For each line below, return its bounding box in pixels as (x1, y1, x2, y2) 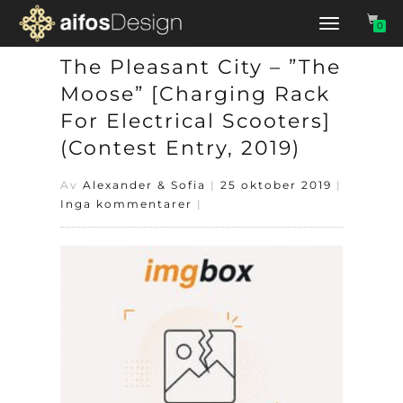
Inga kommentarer (60, 197, 193, 210)
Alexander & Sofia (83, 178, 207, 192)
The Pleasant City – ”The (60, 55, 342, 79)
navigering (318, 52, 372, 65)
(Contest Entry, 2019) (60, 136, 301, 160)
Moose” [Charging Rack (60, 82, 331, 106)
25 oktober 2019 (220, 178, 333, 192)
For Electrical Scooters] (60, 109, 332, 133)
